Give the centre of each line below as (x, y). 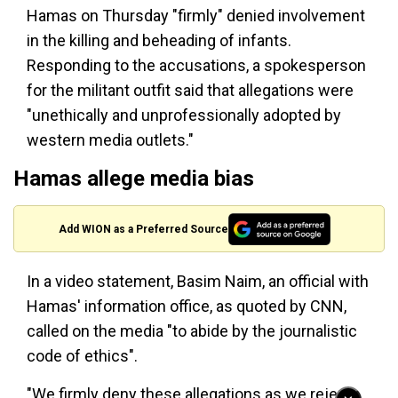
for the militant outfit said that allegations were (190, 90)
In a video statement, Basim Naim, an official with (198, 282)
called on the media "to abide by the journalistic (192, 331)
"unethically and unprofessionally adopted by (184, 115)
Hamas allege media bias (134, 179)
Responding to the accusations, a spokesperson (196, 65)
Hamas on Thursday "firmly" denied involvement (196, 16)
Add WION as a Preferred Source (144, 229)
